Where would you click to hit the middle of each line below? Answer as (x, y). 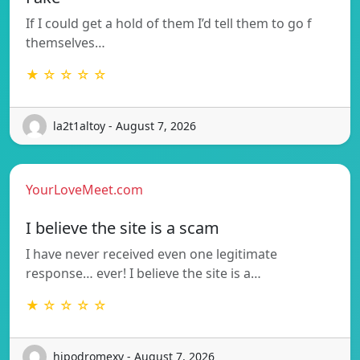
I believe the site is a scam (123, 227)
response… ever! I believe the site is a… (143, 273)
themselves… (65, 42)
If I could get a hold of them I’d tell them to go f (169, 23)
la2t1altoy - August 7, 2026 (125, 126)
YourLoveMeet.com (84, 189)
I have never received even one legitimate (151, 254)
